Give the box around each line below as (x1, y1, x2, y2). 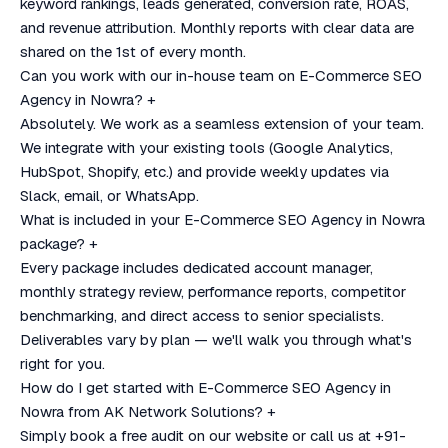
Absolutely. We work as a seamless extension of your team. (20, 114, 424, 133)
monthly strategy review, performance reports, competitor (20, 282, 406, 301)
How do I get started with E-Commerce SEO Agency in (20, 378, 391, 397)
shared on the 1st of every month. (20, 42, 246, 61)
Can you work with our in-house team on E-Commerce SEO (20, 66, 422, 85)
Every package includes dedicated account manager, (20, 258, 373, 277)
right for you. (20, 354, 105, 373)
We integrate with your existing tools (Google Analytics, (20, 138, 393, 157)
